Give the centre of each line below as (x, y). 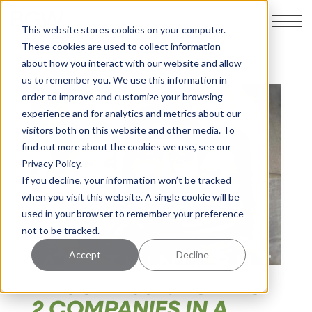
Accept (85, 254)
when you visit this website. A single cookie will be (130, 196)
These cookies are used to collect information (121, 46)
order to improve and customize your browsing (122, 96)
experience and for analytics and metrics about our (131, 113)
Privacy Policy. (52, 163)
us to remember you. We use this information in (124, 79)
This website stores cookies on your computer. (123, 29)
